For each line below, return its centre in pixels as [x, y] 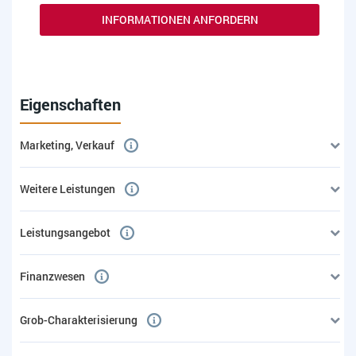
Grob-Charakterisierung [79, 320]
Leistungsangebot [65, 233]
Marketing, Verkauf [67, 145]
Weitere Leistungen [68, 189]
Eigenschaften [70, 104]
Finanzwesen [52, 277]
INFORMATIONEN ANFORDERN [180, 20]
